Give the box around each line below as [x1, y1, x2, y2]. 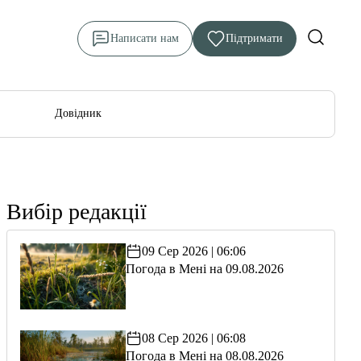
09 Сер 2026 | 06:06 [141, 244, 246, 258]
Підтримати [226, 32, 283, 44]
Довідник [54, 107, 102, 119]
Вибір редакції [6, 199, 147, 224]
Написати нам [110, 32, 179, 44]
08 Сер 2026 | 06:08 [141, 331, 246, 345]
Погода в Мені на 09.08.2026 [125, 262, 284, 276]
